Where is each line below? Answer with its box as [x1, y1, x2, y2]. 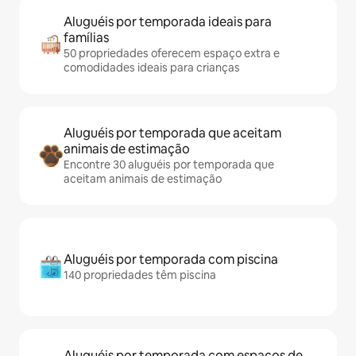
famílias [64, 29, 109, 46]
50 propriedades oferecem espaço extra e [64, 46, 280, 60]
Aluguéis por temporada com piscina [64, 251, 278, 268]
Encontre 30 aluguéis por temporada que [64, 157, 274, 172]
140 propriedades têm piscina [64, 268, 216, 282]
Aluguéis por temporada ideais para [64, 14, 272, 30]
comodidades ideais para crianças [64, 60, 240, 75]
